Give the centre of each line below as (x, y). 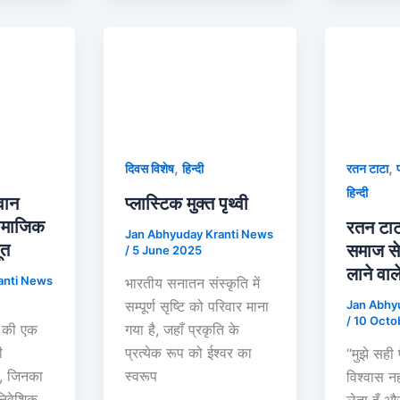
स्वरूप (142, 376)
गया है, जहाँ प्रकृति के (183, 330)
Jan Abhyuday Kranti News (200, 233)
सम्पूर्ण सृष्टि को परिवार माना (197, 307)
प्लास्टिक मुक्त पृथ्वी (187, 203)
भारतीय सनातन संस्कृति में (193, 283)
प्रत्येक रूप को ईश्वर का (189, 353)
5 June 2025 (167, 250)
